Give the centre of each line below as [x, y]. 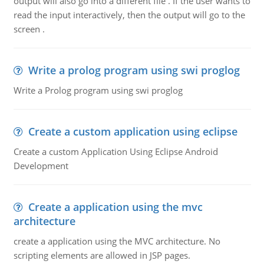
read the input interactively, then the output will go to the [129, 15]
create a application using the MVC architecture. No [117, 241]
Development [41, 166]
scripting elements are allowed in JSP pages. [102, 255]
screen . [29, 29]
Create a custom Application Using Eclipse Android [115, 151]
